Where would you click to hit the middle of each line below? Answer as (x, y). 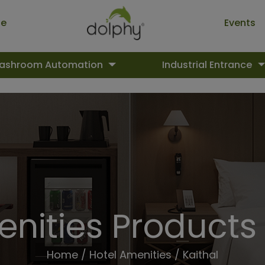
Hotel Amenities (130, 254)
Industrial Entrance (208, 65)
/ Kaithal (195, 254)
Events (240, 23)
